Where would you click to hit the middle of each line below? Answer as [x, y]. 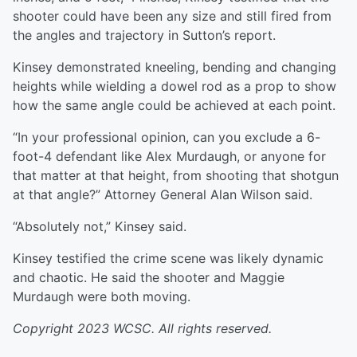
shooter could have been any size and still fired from [172, 16]
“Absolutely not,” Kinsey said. [100, 227]
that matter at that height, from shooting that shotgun [176, 176]
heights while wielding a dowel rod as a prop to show [175, 86]
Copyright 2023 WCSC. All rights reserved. [142, 329]
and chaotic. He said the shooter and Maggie [149, 278]
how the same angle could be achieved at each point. [174, 106]
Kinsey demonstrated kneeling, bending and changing [175, 67]
